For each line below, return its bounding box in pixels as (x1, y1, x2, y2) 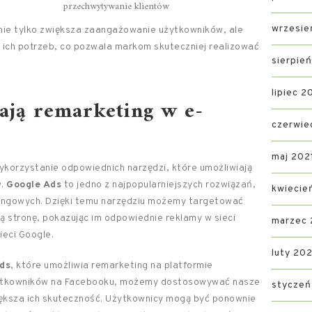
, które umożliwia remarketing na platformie (10, 260, 213, 272)
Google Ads (6, 179, 61, 191)
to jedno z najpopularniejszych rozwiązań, (61, 179, 256, 191)
